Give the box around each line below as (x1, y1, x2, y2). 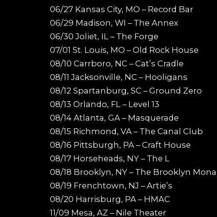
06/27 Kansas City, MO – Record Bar (50, 4, 193, 14)
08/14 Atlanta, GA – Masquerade (50, 112, 179, 123)
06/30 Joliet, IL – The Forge (50, 31, 158, 41)
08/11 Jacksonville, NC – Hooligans (50, 72, 187, 82)
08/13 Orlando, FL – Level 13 (50, 99, 159, 109)
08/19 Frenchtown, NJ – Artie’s (50, 180, 172, 190)
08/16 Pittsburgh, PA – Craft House (50, 139, 191, 150)
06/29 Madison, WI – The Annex (50, 17, 178, 28)
